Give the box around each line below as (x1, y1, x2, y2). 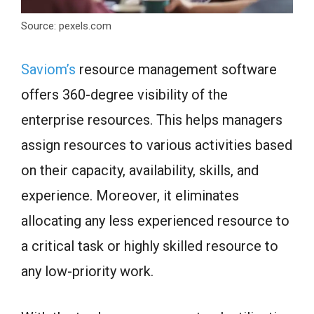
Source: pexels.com (21, 20, 111, 33)
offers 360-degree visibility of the (21, 86, 228, 104)
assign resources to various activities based (21, 137, 292, 154)
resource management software (76, 61, 277, 78)
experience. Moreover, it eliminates (21, 187, 239, 205)
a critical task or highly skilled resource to (21, 238, 278, 255)
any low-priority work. (21, 263, 153, 280)
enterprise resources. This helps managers (21, 111, 282, 129)
